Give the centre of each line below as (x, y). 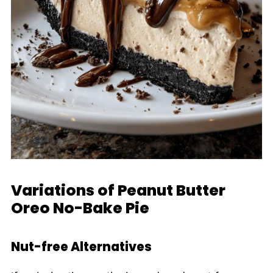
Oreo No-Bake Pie (80, 208)
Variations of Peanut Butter (118, 191)
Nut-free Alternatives (81, 247)
